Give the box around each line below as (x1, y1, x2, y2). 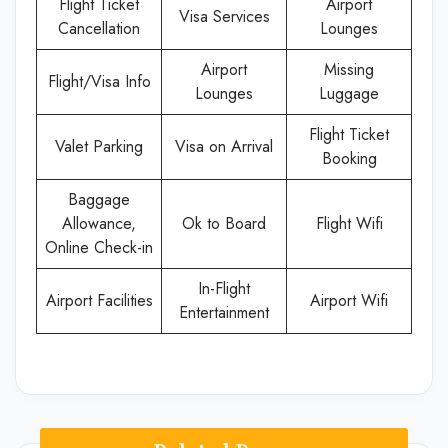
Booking (321, 147, 377, 170)
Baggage (68, 188, 130, 211)
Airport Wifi (310, 289, 388, 312)
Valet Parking (55, 135, 143, 158)
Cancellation (58, 17, 140, 40)
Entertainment (179, 301, 269, 324)
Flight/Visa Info (47, 70, 151, 93)
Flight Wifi (315, 212, 383, 235)
